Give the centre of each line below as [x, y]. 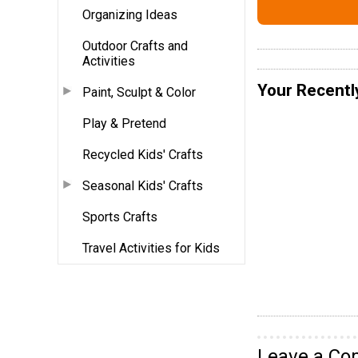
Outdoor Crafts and [135, 46]
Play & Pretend [124, 123]
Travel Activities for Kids [151, 248]
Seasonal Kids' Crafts [143, 185]
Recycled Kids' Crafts [143, 154]
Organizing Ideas [130, 14]
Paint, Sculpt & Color [139, 92]
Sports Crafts [120, 217]
